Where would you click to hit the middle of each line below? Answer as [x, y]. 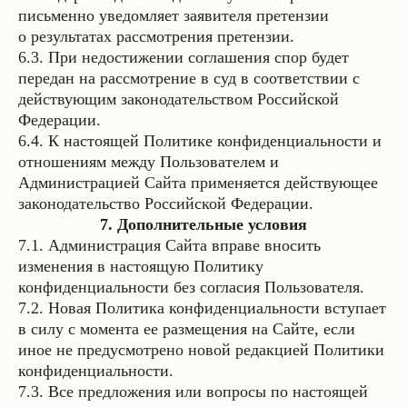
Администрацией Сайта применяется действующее [198, 183]
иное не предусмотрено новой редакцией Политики [201, 350]
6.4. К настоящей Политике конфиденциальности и [200, 141]
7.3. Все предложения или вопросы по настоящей [193, 392]
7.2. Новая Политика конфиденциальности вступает [202, 308]
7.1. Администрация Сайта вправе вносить [169, 245]
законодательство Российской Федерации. [166, 203]
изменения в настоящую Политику [141, 266]
